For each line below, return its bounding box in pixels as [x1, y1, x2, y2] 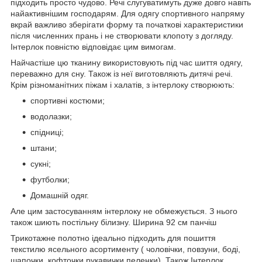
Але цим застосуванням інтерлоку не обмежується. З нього [11, 206, 237, 216]
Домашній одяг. [30, 190, 89, 200]
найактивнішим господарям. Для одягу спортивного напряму [11, 8, 244, 18]
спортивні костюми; [30, 95, 105, 105]
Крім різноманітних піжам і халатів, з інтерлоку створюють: [11, 80, 235, 89]
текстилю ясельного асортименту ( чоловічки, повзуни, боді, [11, 244, 240, 254]
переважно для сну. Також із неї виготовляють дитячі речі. [11, 68, 233, 78]
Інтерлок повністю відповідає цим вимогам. [11, 42, 176, 51]
